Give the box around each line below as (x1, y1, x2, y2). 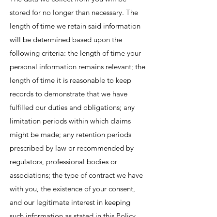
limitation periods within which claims (10, 116, 131, 125)
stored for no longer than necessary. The (10, 8, 138, 17)
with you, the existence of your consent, (10, 184, 135, 193)
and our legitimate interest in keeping (10, 198, 130, 207)
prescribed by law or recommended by (10, 143, 134, 153)
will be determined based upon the (10, 35, 122, 44)
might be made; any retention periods (10, 130, 131, 139)
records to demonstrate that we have (10, 89, 127, 98)
